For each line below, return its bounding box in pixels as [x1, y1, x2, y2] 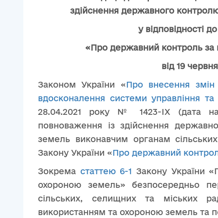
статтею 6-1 [80, 166, 132, 176]
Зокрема [38, 166, 80, 176]
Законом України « [38, 80, 126, 89]
